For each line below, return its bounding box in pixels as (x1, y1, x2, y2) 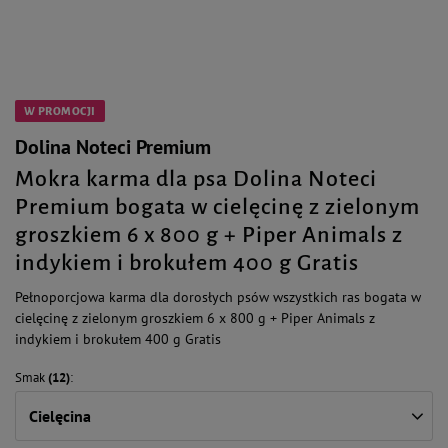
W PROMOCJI (24, 105, 96, 117)
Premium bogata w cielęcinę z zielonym (15, 195, 420, 219)
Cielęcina (29, 406, 91, 426)
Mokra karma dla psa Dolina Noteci (15, 167, 377, 191)
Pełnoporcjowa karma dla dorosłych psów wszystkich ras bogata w (15, 288, 421, 306)
